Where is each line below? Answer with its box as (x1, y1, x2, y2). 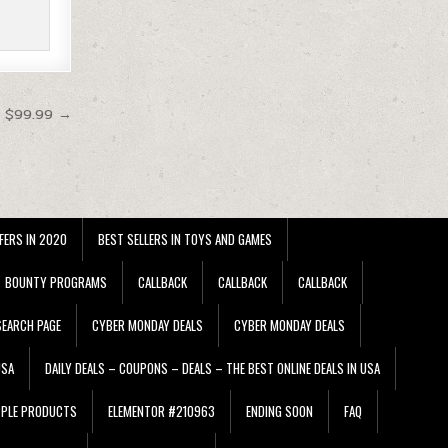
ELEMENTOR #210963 (108, 400, 215, 421)
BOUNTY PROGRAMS (5, 271, 107, 292)
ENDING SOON (246, 400, 313, 421)
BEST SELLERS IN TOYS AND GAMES (98, 228, 272, 249)
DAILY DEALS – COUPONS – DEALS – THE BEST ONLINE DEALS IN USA (45, 357, 380, 378)
